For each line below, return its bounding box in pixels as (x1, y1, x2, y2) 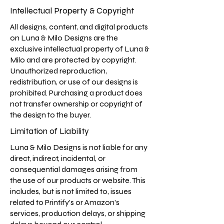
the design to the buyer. (10, 110, 91, 119)
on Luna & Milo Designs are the (10, 33, 118, 42)
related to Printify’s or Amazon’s (10, 197, 119, 207)
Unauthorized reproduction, (10, 66, 107, 75)
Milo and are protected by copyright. (10, 55, 136, 64)
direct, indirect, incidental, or (10, 153, 105, 163)
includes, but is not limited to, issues (10, 186, 131, 196)
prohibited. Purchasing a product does (10, 88, 142, 97)
